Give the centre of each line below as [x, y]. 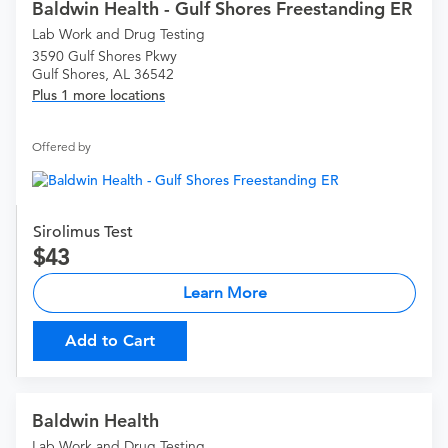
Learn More [224, 293]
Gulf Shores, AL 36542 [103, 74]
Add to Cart [110, 341]
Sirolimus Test [83, 232]
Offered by [61, 147]
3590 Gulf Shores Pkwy [104, 56]
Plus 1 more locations [98, 95]
